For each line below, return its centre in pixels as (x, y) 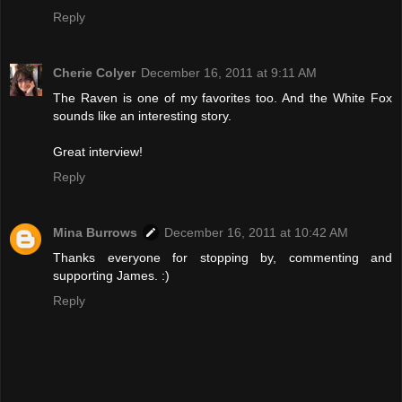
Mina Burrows (95, 232)
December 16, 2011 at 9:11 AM (229, 72)
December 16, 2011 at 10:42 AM (256, 232)
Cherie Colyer (94, 72)
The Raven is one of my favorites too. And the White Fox (223, 97)
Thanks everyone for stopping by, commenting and (223, 257)
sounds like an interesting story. (142, 115)
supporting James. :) (111, 275)
